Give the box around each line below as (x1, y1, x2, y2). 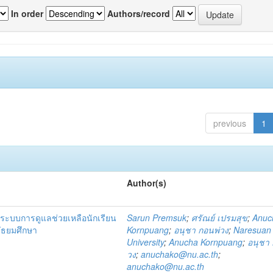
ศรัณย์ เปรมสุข (191, 211, 248, 224)
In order (11, 7, 43, 19)
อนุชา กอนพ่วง (174, 224, 229, 236)
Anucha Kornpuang (169, 236, 243, 248)
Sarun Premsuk (127, 211, 187, 224)
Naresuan (233, 224, 272, 236)
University (127, 236, 165, 248)
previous (213, 117, 246, 129)
